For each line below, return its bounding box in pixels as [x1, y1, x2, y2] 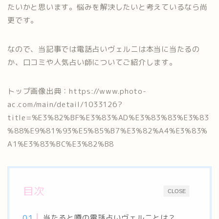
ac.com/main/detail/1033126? [7, 99, 123, 109]
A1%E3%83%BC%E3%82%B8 [7, 139, 114, 149]
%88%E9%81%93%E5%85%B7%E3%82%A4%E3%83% [7, 126, 208, 136]
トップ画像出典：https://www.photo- [7, 86, 147, 96]
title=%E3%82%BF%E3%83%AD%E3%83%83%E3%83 [7, 112, 209, 123]
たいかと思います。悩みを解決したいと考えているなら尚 [7, 2, 208, 12]
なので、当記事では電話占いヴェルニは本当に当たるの [7, 44, 200, 54]
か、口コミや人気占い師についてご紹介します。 [7, 57, 177, 67]
